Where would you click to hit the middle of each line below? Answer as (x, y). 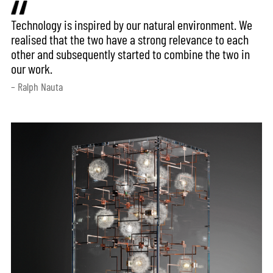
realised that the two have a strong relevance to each (130, 39)
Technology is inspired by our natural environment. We (132, 25)
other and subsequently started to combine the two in (131, 54)
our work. (32, 69)
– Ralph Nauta (37, 87)
